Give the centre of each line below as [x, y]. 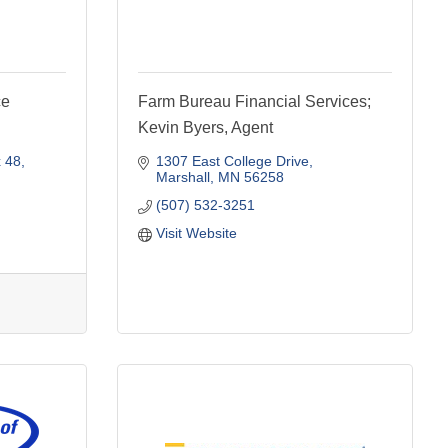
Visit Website [196, 232]
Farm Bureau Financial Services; [254, 101]
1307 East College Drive [232, 160]
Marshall [182, 176]
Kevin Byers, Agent [205, 127]
